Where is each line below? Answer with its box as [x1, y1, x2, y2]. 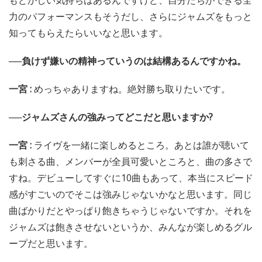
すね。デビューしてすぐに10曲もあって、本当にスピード [9, 171, 253, 184]
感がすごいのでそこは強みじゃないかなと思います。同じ [9, 188, 252, 201]
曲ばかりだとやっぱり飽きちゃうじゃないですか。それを [9, 204, 252, 217]
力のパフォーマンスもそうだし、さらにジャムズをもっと [9, 10, 252, 23]
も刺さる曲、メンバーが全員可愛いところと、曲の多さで [9, 155, 252, 168]
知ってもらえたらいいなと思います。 [9, 26, 168, 39]
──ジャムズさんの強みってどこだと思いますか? [9, 111, 213, 123]
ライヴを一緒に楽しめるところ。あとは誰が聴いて [34, 139, 249, 151]
